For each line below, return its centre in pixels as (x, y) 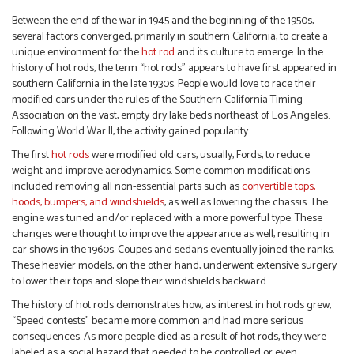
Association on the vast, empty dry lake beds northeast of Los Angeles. (171, 116)
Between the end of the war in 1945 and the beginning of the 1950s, (163, 21)
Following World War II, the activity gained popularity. (131, 132)
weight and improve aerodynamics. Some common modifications (161, 171)
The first (32, 156)
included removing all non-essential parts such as (127, 187)
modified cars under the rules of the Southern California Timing (157, 100)
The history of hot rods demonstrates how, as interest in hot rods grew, (171, 306)
